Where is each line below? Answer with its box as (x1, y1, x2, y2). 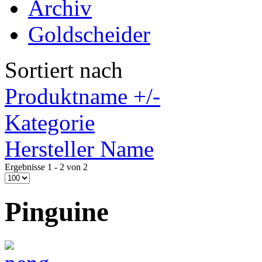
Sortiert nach (5, 57, 123, 82)
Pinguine (5, 196, 109, 227)
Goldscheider (28, 22, 150, 47)
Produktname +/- (5, 84, 160, 109)
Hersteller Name (5, 136, 154, 161)
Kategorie (5, 110, 95, 135)
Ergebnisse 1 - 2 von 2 (5, 162, 88, 172)
